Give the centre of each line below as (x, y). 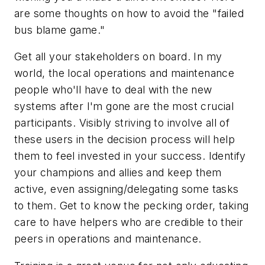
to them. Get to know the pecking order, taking (132, 206)
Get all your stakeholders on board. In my (118, 57)
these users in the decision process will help (125, 140)
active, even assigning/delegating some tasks (127, 189)
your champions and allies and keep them (118, 173)
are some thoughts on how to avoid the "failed (129, 13)
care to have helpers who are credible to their (129, 222)
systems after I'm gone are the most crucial (124, 106)
